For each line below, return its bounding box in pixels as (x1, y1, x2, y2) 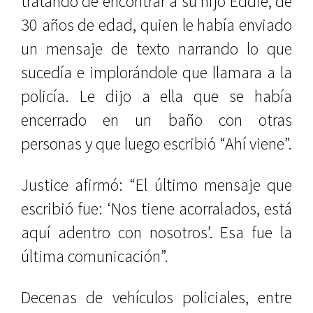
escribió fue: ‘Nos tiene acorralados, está (21, 198, 292, 219)
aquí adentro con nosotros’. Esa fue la (21, 221, 292, 243)
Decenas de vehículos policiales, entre (21, 286, 292, 308)
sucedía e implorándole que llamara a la (21, 61, 292, 83)
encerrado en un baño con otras (21, 109, 292, 131)
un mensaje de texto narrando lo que (21, 38, 292, 59)
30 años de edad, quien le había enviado (21, 14, 292, 36)
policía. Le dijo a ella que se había (21, 85, 292, 107)
